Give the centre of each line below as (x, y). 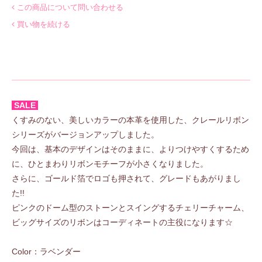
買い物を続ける (44, 24)
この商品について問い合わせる (70, 7)
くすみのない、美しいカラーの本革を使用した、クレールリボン (130, 120)
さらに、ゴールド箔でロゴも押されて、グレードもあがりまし (126, 178)
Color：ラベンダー (46, 251)
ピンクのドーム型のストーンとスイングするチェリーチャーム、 (130, 207)
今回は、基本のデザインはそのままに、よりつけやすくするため (130, 149)
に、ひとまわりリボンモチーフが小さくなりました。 (110, 163)
